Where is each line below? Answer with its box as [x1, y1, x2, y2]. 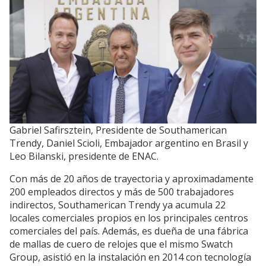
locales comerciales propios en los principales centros [9, 211, 248, 224]
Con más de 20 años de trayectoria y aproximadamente [9, 172, 254, 185]
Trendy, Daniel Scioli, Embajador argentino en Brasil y [9, 136, 248, 150]
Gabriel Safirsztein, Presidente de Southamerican [9, 123, 227, 137]
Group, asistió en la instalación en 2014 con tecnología [9, 250, 251, 264]
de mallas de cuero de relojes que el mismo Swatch [9, 237, 233, 251]
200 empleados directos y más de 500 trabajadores [9, 185, 234, 198]
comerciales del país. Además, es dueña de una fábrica [9, 224, 248, 237]
